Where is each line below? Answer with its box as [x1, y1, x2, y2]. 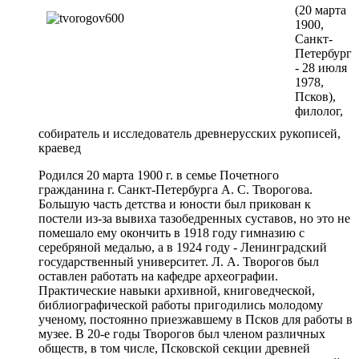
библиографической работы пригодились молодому [38, 297, 323, 312]
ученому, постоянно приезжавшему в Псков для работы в [38, 312, 353, 326]
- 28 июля [295, 60, 347, 75]
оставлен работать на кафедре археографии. [38, 268, 278, 283]
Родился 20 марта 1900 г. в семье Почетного [38, 167, 279, 182]
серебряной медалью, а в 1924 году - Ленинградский [38, 240, 327, 254]
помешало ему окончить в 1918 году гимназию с [38, 225, 305, 240]
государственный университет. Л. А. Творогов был [38, 254, 319, 268]
